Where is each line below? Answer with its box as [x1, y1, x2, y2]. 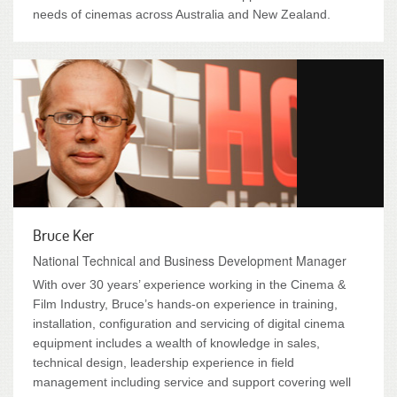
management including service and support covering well [33, 375, 351, 389]
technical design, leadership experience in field [33, 355, 294, 370]
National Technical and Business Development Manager [33, 252, 346, 269]
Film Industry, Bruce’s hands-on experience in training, [33, 297, 338, 311]
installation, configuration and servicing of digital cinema [33, 316, 345, 331]
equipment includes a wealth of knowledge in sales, [33, 336, 320, 350]
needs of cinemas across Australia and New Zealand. [33, 7, 331, 21]
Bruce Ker [33, 225, 94, 245]
